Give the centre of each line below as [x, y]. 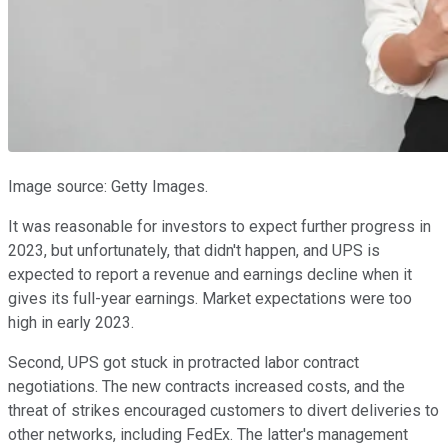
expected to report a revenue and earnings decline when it [210, 274]
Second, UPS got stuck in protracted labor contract [183, 362]
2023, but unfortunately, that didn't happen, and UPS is [194, 250]
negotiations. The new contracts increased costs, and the [206, 386]
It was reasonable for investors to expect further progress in [219, 226]
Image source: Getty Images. [108, 186]
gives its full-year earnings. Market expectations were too [210, 298]
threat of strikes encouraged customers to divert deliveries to [223, 410]
